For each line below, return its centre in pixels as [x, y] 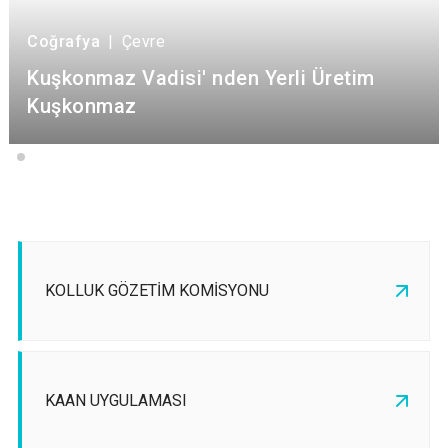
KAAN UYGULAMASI [116, 401]
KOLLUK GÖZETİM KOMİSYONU [157, 291]
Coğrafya [63, 42]
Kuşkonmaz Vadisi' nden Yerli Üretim [201, 78]
